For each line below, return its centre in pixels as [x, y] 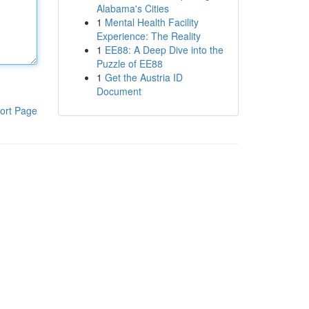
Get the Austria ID [143, 77]
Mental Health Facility [151, 22]
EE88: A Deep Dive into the [164, 50]
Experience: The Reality [148, 36]
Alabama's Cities [132, 8]
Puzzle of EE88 [129, 63]
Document [119, 91]
